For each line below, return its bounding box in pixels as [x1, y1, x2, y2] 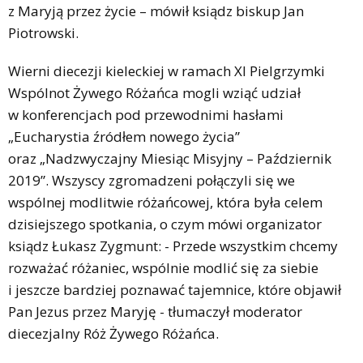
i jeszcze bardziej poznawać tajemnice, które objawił [8, 280, 341, 300]
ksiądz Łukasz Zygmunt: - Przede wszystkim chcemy [8, 237, 338, 256]
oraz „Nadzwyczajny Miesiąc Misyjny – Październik [8, 149, 331, 169]
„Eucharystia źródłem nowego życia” [8, 127, 240, 147]
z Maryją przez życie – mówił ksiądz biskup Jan [8, 2, 304, 21]
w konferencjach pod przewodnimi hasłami [8, 105, 284, 125]
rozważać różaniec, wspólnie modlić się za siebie [8, 258, 318, 278]
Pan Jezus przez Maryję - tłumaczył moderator [8, 302, 302, 322]
